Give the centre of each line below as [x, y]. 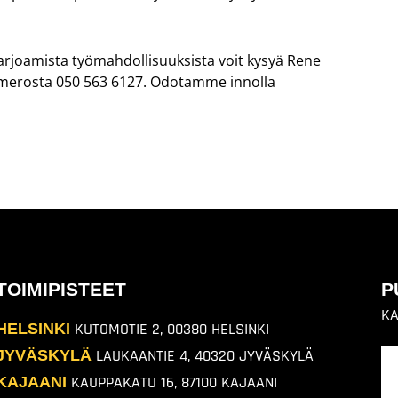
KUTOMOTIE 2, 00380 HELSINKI [170, 329]
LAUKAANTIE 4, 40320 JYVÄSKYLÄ [203, 356]
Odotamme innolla [211, 81]
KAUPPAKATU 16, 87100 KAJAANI [175, 382]
